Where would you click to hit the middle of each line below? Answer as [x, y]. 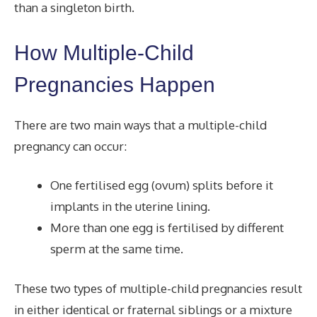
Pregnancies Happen [117, 84]
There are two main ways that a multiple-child [140, 125]
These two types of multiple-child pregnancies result [158, 288]
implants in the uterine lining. [130, 206]
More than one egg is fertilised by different [167, 227]
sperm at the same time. [117, 249]
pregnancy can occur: [70, 146]
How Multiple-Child [104, 52]
